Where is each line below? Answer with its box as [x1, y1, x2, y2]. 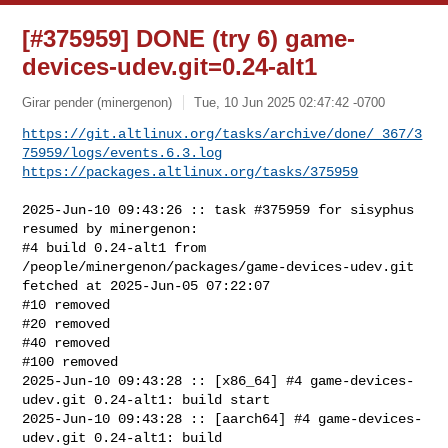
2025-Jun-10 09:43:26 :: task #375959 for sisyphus [22, 201, 415, 218]
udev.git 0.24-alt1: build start [22, 391, 271, 408]
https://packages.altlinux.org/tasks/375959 [22, 163, 359, 180]
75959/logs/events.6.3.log [22, 144, 223, 161]
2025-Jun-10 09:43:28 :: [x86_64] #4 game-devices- [22, 372, 415, 389]
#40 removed [22, 334, 111, 351]
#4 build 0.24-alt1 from [22, 239, 207, 256]
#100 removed [22, 353, 119, 370]
